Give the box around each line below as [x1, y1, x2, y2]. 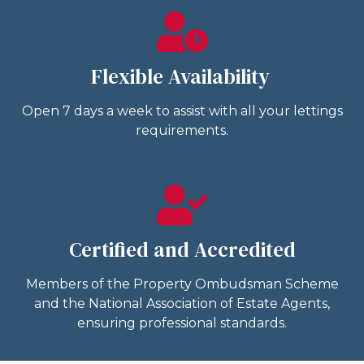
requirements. [136, 122, 228, 138]
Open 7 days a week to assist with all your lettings [21, 102, 343, 119]
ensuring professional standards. [77, 315, 287, 331]
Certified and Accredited [68, 236, 296, 263]
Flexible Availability [90, 62, 274, 90]
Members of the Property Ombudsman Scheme [25, 276, 339, 292]
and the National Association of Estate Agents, [34, 296, 330, 311]
